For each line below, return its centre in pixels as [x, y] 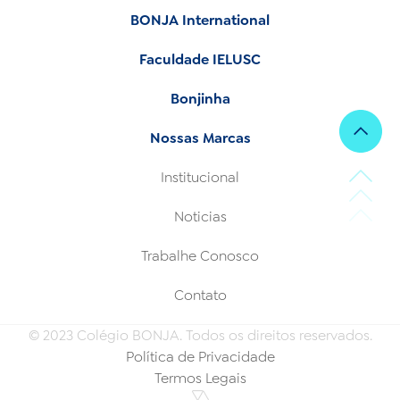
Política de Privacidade [200, 357]
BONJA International [200, 20]
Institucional [200, 177]
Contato [200, 295]
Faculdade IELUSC [200, 59]
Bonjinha [200, 99]
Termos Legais [200, 378]
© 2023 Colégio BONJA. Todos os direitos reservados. [200, 335]
